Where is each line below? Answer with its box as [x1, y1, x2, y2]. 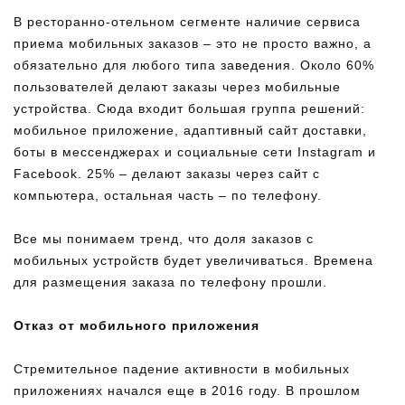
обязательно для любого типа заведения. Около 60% [14, 58, 374, 72]
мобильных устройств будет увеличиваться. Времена [14, 253, 373, 268]
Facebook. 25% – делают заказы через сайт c [14, 166, 320, 181]
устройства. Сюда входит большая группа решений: [14, 101, 365, 116]
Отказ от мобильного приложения [14, 318, 259, 333]
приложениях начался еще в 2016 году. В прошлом [14, 383, 361, 398]
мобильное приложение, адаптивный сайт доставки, [14, 123, 367, 137]
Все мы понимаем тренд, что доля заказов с [14, 231, 314, 246]
